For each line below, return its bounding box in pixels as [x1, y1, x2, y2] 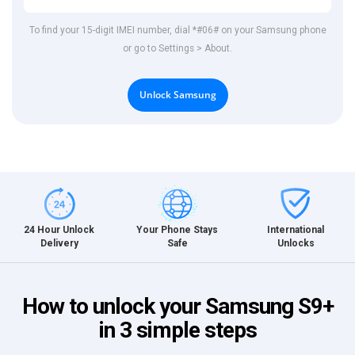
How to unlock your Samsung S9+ [21, 293, 334, 320]
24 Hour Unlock [24, 224, 95, 236]
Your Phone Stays [136, 224, 219, 236]
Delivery [40, 238, 78, 250]
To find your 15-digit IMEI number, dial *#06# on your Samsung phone [29, 25, 326, 36]
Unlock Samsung [139, 88, 216, 102]
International [267, 223, 325, 235]
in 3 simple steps [98, 317, 257, 344]
